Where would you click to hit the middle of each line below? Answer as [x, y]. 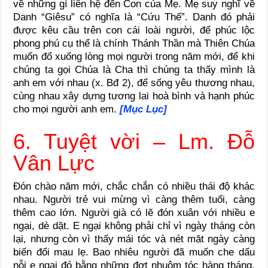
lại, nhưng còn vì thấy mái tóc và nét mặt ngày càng [134, 239]
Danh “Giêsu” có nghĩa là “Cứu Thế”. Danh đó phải [134, 17]
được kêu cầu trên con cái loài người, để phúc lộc [134, 30]
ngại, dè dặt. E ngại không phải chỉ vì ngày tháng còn [134, 226]
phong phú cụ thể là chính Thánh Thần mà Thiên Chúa [134, 43]
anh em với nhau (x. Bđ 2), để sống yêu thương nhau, [134, 83]
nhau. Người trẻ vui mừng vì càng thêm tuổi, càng [134, 199]
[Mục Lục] [144, 109]
